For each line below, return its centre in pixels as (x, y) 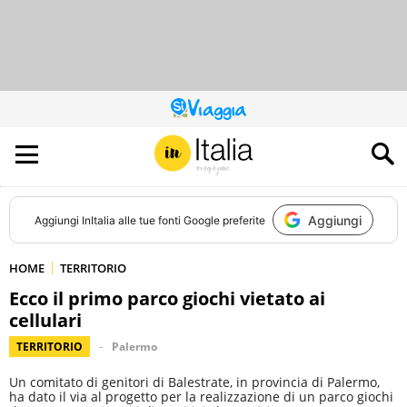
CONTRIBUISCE (240, 135)
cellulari (45, 320)
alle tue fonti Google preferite (190, 220)
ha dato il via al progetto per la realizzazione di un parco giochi (201, 397)
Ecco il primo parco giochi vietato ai (167, 298)
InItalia (98, 220)
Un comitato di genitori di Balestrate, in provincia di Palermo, (194, 382)
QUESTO (223, 113)
